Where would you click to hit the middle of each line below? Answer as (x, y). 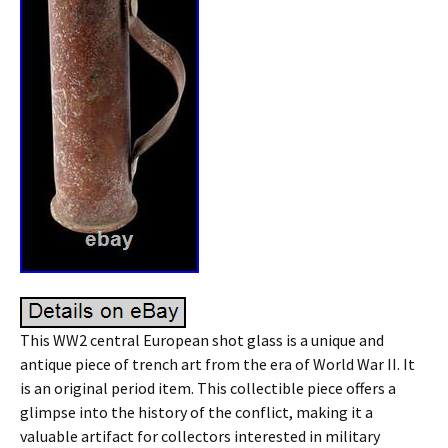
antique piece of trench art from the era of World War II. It (217, 364)
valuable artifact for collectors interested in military (200, 436)
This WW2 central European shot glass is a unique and (202, 340)
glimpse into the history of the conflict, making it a (196, 412)
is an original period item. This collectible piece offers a (208, 388)
